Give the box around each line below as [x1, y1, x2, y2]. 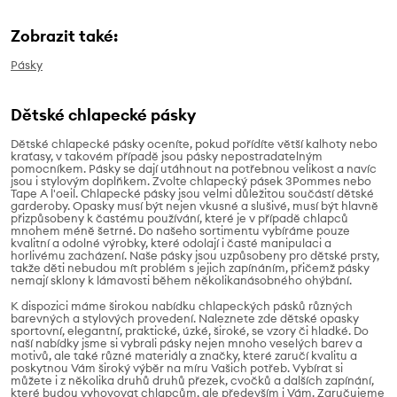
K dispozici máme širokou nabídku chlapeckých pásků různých [11, 298, 353, 313]
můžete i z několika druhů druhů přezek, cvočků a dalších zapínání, [11, 372, 374, 387]
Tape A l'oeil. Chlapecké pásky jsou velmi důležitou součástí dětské [11, 185, 374, 200]
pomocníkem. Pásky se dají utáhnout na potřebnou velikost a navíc [11, 160, 377, 175]
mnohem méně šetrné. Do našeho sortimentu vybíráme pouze [11, 222, 350, 237]
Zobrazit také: [11, 25, 118, 46]
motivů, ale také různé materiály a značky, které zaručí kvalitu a [11, 347, 357, 362]
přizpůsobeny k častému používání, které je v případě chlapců [11, 210, 348, 225]
